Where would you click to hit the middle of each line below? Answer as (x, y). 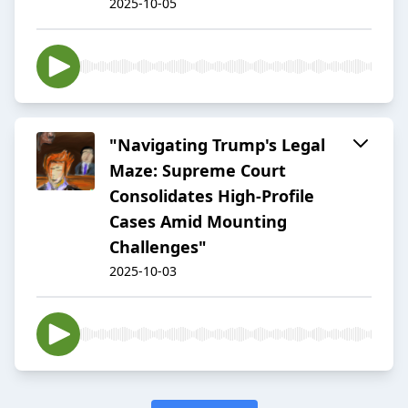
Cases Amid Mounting (198, 222)
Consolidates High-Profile (212, 196)
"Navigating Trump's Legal (217, 145)
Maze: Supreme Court (198, 171)
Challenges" (158, 247)
